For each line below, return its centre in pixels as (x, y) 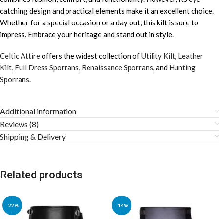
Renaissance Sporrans (117, 67)
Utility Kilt (158, 55)
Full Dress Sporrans (47, 67)
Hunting (182, 67)
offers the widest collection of (91, 55)
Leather (191, 55)
